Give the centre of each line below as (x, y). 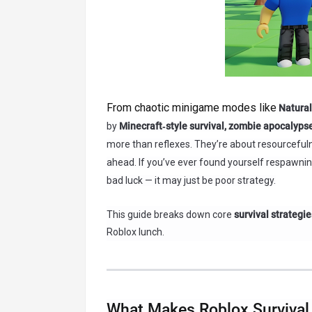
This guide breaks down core (170, 214)
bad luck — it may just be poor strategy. (191, 180)
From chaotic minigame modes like (192, 108)
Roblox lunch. (135, 232)
